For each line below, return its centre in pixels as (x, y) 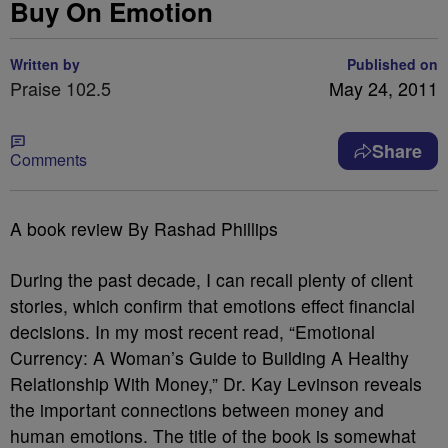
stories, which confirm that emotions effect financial (212, 305)
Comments (48, 159)
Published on (392, 64)
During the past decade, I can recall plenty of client (211, 279)
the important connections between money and (197, 409)
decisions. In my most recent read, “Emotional (192, 331)
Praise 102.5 (60, 88)
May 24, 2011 (383, 88)
